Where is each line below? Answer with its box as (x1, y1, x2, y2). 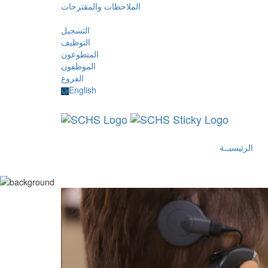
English (69, 84, 96, 96)
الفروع (61, 72, 84, 84)
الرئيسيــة (220, 141, 253, 153)
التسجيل (61, 24, 90, 36)
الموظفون (61, 60, 96, 72)
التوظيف (61, 36, 90, 48)
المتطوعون (61, 48, 99, 60)
